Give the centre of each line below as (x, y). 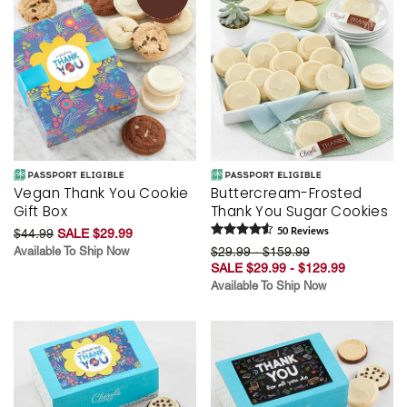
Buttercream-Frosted (287, 194)
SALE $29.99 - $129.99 (278, 268)
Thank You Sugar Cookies (300, 212)
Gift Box (41, 212)
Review (306, 232)
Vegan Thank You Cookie (101, 194)
